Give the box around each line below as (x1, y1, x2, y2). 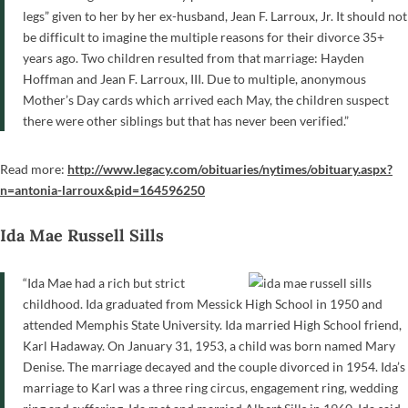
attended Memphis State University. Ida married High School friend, (23, 316, 402, 332)
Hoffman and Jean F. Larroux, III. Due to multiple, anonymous (23, 70, 366, 87)
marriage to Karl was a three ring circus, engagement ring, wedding (23, 379, 398, 395)
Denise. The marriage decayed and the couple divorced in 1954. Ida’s (23, 358, 405, 374)
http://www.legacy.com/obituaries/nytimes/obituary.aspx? (67, 160, 393, 177)
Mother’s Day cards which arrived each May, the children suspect (23, 91, 389, 107)
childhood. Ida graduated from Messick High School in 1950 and (23, 295, 382, 311)
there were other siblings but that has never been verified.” (23, 112, 349, 128)
